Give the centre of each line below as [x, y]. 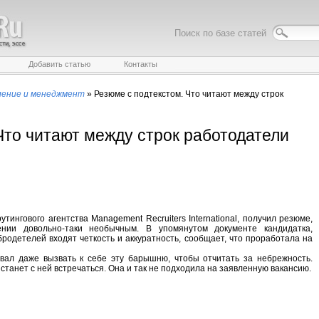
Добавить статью [59, 64]
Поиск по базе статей [223, 33]
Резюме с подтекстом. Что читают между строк [189, 94]
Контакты [140, 64]
